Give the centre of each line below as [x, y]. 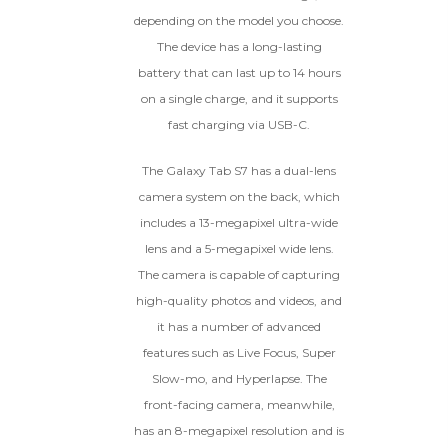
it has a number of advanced [239, 327]
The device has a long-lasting [239, 47]
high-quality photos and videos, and [239, 301]
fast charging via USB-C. [239, 125]
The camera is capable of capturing [239, 275]
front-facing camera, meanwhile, [239, 405]
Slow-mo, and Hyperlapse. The [239, 379]
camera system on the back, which [239, 197]
